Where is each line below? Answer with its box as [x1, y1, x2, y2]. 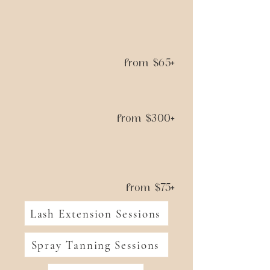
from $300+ [117, 111, 175, 125]
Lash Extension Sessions [30, 206, 161, 221]
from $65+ [124, 56, 175, 69]
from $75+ [126, 181, 175, 194]
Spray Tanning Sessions [31, 237, 160, 252]
